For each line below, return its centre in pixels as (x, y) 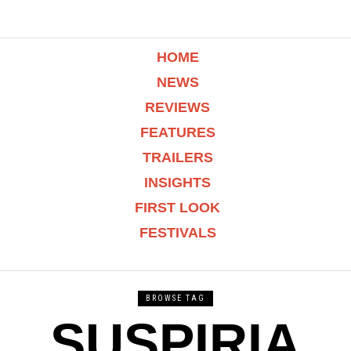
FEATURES (177, 132)
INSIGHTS (178, 183)
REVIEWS (178, 107)
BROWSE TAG (175, 298)
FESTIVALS (177, 233)
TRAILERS (177, 157)
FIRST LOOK (178, 208)
